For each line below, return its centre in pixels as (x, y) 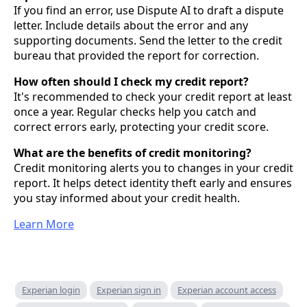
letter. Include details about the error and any (131, 26)
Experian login (51, 290)
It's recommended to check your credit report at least (153, 97)
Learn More (44, 224)
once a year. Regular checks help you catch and (135, 112)
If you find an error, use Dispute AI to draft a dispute (149, 11)
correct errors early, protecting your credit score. (141, 127)
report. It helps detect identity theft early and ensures (153, 183)
